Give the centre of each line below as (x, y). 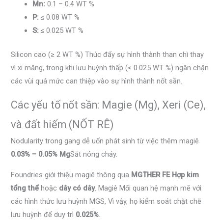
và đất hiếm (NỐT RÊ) (63, 124)
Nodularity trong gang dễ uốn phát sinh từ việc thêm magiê (105, 141)
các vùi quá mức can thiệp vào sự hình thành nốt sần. (97, 81)
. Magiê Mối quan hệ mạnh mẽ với (148, 188)
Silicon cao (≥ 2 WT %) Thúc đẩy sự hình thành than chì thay (108, 55)
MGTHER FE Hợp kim (165, 175)
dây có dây (77, 188)
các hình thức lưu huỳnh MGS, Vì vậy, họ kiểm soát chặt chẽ (106, 201)
